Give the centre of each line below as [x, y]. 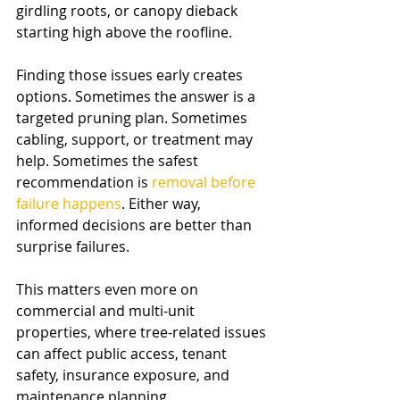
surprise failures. [73, 246]
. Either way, [163, 204]
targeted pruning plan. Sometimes [133, 118]
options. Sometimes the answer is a [137, 96]
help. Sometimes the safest [109, 161]
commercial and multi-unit [107, 311]
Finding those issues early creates [131, 75]
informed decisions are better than [136, 225]
